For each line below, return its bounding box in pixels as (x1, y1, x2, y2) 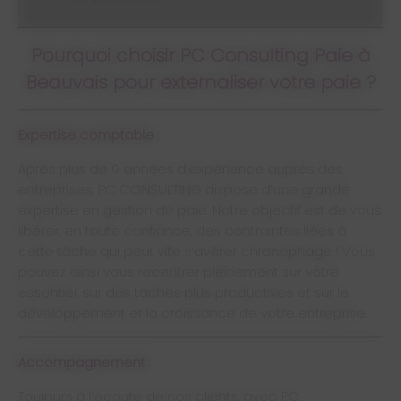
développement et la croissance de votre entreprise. (18, 303, 367, 322)
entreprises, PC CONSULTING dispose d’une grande (18, 180, 350, 199)
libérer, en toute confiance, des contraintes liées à (18, 221, 346, 240)
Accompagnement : (18, 353, 150, 371)
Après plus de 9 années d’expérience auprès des (18, 159, 343, 178)
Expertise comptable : (18, 125, 159, 144)
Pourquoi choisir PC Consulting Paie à (30, 43, 371, 68)
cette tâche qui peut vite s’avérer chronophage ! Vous (18, 242, 375, 260)
